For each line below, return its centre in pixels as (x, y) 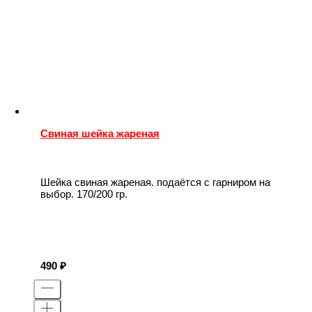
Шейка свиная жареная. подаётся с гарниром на (155, 182)
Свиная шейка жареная (100, 134)
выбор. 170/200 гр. (84, 194)
